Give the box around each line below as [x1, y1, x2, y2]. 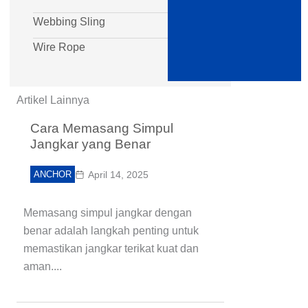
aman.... [23, 261, 62, 272]
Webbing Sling [33, 16, 105, 27]
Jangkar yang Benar [30, 137, 151, 151]
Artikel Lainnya [16, 94, 89, 106]
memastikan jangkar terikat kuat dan [23, 243, 199, 254]
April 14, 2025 [88, 169, 148, 180]
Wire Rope [33, 41, 85, 53]
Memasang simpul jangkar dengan [23, 207, 192, 219]
